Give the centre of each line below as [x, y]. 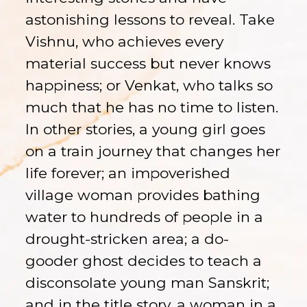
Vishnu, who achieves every [125, 41]
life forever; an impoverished [128, 173]
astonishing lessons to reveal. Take [150, 19]
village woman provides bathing [143, 195]
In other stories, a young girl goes [146, 129]
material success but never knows [148, 63]
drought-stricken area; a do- [127, 238]
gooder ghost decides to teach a [144, 260]
